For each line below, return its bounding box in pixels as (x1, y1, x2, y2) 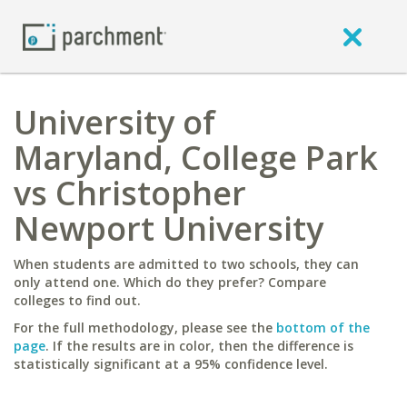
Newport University (14, 206, 323, 251)
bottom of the (276, 319, 370, 336)
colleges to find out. (14, 292, 141, 309)
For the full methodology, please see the (14, 319, 276, 336)
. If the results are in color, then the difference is (45, 337, 353, 354)
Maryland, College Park (14, 135, 378, 180)
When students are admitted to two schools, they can (14, 255, 359, 273)
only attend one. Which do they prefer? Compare (14, 273, 326, 291)
